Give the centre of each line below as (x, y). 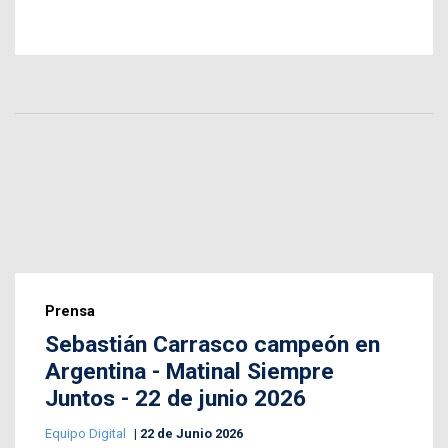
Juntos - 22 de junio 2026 (175, 398)
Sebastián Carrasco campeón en (212, 344)
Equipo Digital (87, 433)
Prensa (70, 310)
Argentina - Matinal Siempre (189, 371)
